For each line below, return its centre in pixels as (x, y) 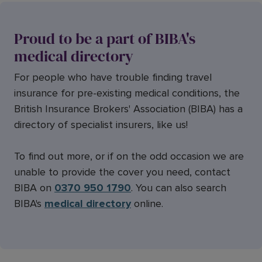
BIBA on (34, 188)
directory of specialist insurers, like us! (101, 125)
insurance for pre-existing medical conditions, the (127, 93)
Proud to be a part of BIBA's (105, 39)
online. (147, 204)
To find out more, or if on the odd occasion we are (129, 156)
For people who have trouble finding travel (113, 77)
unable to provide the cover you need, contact (122, 172)
